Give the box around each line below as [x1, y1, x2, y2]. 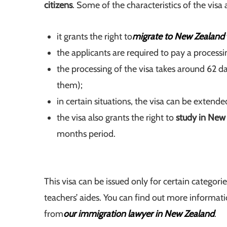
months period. [57, 128, 116, 140]
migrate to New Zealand [132, 31, 224, 43]
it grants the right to [57, 31, 132, 43]
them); [57, 80, 83, 91]
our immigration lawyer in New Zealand [63, 208, 214, 220]
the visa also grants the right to [57, 112, 174, 124]
